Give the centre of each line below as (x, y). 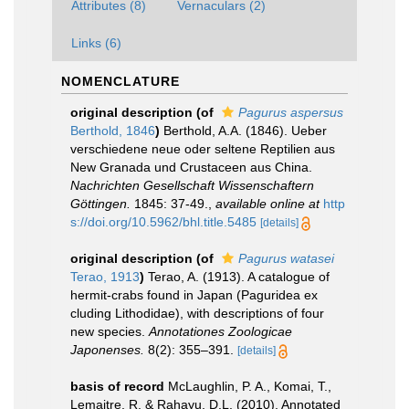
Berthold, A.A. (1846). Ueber (245, 131)
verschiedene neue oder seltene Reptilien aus (203, 149)
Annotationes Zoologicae (220, 331)
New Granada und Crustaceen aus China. (191, 167)
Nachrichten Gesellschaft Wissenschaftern (192, 185)
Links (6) (96, 43)
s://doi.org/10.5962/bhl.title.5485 (163, 222)
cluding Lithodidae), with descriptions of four (197, 313)
